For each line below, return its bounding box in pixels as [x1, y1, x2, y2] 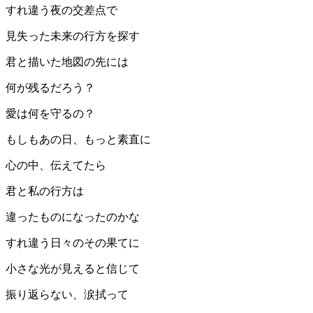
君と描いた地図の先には [6, 56, 129, 68]
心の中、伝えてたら [6, 159, 106, 172]
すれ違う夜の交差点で [6, 4, 117, 17]
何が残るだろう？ [6, 82, 95, 94]
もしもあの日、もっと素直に [6, 133, 151, 146]
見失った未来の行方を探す [6, 30, 140, 43]
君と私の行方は [6, 185, 84, 198]
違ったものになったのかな [6, 211, 140, 224]
